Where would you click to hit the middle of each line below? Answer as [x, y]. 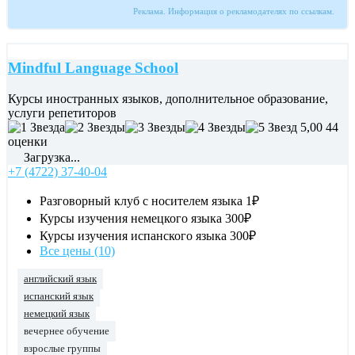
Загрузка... [50, 157]
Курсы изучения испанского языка [133, 235]
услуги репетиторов [62, 113]
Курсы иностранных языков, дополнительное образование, [168, 98]
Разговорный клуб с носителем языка [141, 200]
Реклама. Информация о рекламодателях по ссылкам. [234, 12]
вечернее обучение [67, 331]
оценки [28, 141]
